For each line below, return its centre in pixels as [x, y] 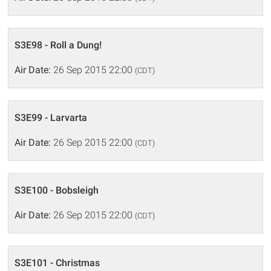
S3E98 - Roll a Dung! [58, 45]
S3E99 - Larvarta [51, 117]
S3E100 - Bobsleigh [57, 190]
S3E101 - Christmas [57, 263]
